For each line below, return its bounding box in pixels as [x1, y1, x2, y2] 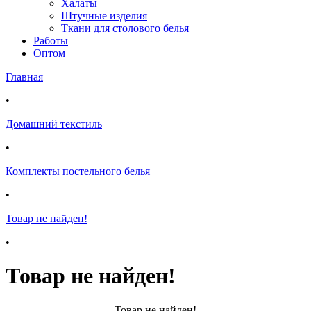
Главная [6, 71, 43, 83]
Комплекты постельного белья [6, 165, 150, 177]
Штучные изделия [61, 10, 147, 22]
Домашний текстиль [6, 118, 102, 130]
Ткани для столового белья [61, 22, 189, 34]
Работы [33, 35, 68, 47]
